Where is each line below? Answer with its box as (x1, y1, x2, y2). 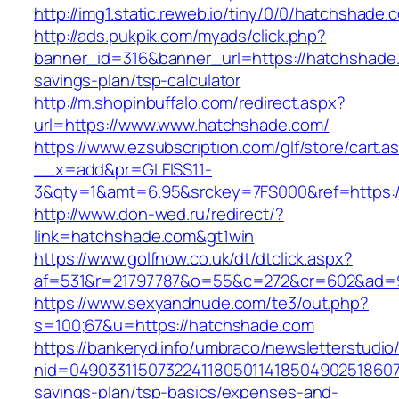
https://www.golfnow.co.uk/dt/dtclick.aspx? (34, 247, 353, 271)
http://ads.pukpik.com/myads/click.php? (34, 24, 327, 48)
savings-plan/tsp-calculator (34, 69, 241, 93)
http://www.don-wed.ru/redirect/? (34, 202, 284, 226)
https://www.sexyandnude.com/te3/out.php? (34, 291, 369, 315)
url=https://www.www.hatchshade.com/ (34, 113, 330, 137)
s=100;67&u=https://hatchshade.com (34, 313, 314, 338)
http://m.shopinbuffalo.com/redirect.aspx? (34, 91, 346, 115)
